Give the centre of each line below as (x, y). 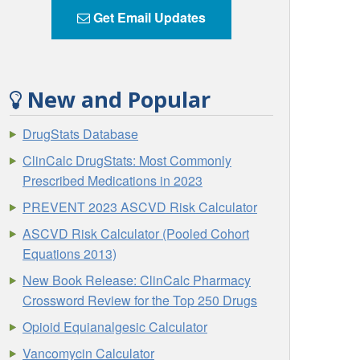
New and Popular (117, 99)
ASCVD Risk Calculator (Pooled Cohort (136, 234)
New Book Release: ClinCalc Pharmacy (137, 280)
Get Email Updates (148, 18)
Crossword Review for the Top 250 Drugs (140, 301)
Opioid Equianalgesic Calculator (115, 327)
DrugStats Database (81, 134)
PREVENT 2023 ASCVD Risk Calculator (140, 207)
